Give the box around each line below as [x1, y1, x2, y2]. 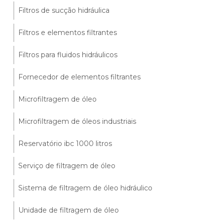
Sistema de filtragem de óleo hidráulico [18, 184, 153, 192]
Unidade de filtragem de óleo [18, 206, 119, 215]
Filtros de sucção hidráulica [18, 6, 110, 15]
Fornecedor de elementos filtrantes [18, 73, 141, 81]
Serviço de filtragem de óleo [18, 161, 116, 170]
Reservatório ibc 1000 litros [18, 139, 112, 148]
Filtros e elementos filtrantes [18, 28, 117, 37]
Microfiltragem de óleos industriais [18, 117, 137, 126]
